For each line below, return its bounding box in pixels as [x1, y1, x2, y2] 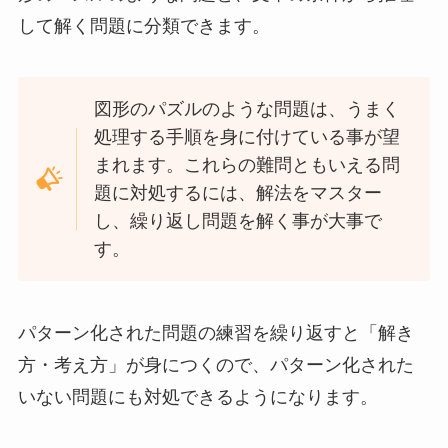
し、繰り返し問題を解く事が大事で [94, 211, 383, 232]
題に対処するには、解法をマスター [94, 183, 383, 204]
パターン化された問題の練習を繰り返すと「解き [17, 323, 414, 344]
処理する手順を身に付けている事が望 [94, 127, 401, 148]
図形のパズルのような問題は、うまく [94, 99, 401, 120]
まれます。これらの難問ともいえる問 [94, 155, 401, 176]
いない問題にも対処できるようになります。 [17, 387, 378, 408]
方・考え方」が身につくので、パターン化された [17, 355, 414, 376]
